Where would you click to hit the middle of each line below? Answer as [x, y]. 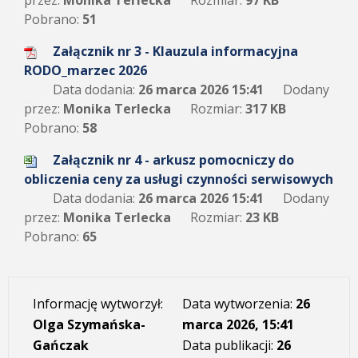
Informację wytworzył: [98, 304]
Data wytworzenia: [239, 304]
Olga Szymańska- [89, 324]
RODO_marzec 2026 [86, 70]
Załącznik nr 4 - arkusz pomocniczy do [173, 160]
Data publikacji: [229, 345]
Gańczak [61, 345]
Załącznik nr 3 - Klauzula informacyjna [175, 51]
